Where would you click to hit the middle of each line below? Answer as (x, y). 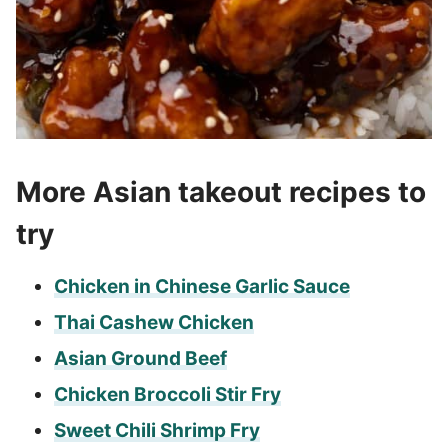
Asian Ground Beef (140, 359)
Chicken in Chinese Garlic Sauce (201, 287)
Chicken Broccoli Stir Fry (167, 395)
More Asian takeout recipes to (220, 192)
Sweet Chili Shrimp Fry (156, 431)
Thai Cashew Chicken (153, 323)
